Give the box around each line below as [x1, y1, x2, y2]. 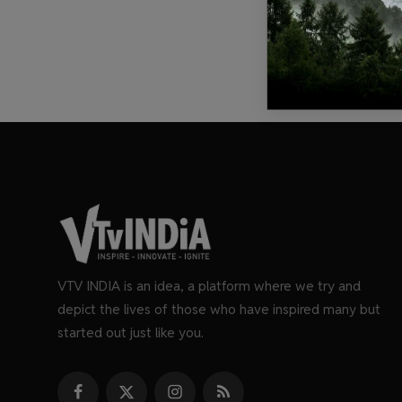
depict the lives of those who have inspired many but [57, 301, 380, 318]
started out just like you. [57, 324, 204, 341]
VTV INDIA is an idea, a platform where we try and [57, 277, 361, 294]
